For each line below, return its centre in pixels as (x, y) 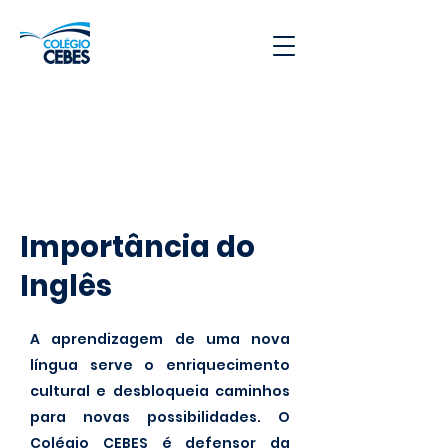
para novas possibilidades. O (160, 417)
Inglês (66, 286)
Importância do (137, 247)
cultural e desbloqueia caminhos (160, 391)
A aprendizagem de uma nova (160, 339)
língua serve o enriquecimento (160, 365)
